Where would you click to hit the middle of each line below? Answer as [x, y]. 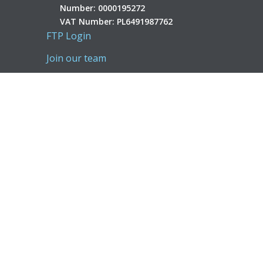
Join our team [77, 58]
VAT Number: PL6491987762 [116, 21]
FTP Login [69, 36]
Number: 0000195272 [102, 8]
